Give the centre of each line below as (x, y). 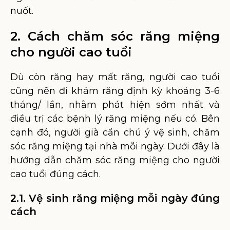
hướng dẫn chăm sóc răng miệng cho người (115, 160)
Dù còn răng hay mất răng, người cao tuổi (115, 77)
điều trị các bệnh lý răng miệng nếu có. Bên (115, 119)
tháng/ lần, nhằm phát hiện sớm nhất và (115, 105)
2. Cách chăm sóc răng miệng (115, 36)
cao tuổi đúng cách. (55, 174)
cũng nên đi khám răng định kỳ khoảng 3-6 (115, 91)
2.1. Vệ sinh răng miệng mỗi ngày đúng (115, 198)
